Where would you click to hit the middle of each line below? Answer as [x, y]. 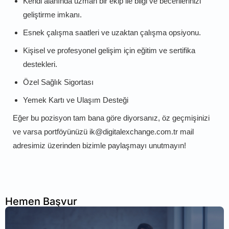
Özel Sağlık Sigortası [58, 82]
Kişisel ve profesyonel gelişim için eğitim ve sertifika [109, 50]
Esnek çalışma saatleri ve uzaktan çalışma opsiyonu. [112, 32]
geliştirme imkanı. [52, 14]
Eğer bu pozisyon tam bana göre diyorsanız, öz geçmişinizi [111, 118]
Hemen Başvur [41, 201]
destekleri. [40, 64]
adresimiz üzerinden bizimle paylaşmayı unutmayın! [99, 145]
